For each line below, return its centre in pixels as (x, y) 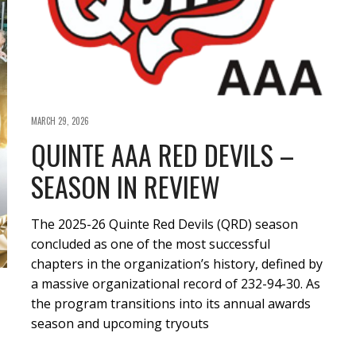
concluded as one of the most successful (151, 244)
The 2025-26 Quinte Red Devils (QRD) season (164, 224)
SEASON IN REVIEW (126, 186)
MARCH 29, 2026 (60, 120)
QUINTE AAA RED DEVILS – (163, 154)
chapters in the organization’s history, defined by (177, 263)
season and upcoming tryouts (120, 323)
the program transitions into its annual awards (171, 303)
